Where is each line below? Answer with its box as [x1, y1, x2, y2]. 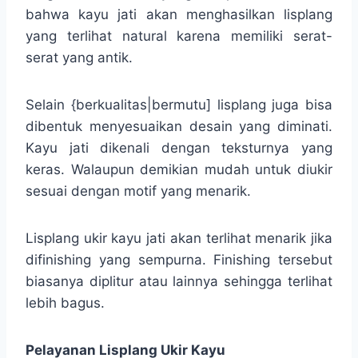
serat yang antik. [26, 49, 133, 66]
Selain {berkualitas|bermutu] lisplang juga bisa [26, 96, 332, 113]
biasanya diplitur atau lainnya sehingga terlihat [26, 272, 332, 289]
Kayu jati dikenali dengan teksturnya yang [26, 139, 332, 156]
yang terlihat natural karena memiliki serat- [26, 27, 332, 44]
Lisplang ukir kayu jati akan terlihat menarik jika [26, 229, 332, 246]
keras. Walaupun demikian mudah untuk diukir [26, 161, 332, 177]
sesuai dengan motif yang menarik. [26, 182, 251, 199]
